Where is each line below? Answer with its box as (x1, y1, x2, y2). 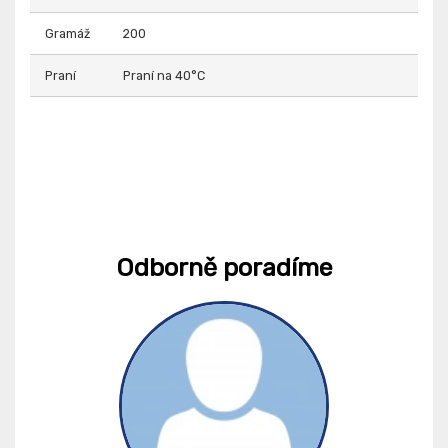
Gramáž (45, 25, 90, 41)
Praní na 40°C (123, 67, 205, 83)
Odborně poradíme (115, 252, 333, 282)
